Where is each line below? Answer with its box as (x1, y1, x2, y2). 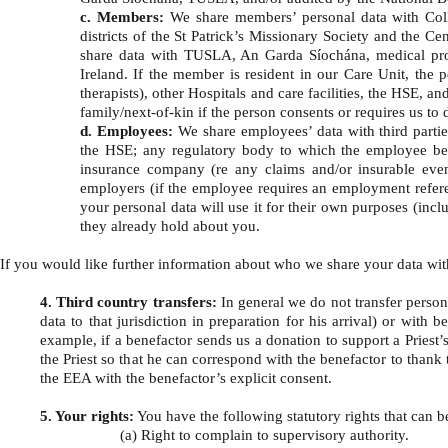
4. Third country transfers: (40, 293, 217, 310)
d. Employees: (80, 122, 173, 139)
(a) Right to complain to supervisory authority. (120, 426, 409, 443)
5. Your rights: (40, 407, 134, 424)
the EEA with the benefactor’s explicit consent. (40, 369, 352, 386)
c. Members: (80, 8, 164, 25)
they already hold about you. (80, 217, 260, 234)
